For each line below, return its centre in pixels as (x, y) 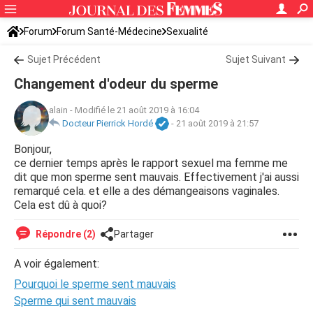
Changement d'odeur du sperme (116, 84)
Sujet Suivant (256, 59)
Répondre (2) (65, 234)
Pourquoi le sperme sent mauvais (95, 284)
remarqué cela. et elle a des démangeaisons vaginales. (147, 191)
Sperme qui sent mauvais (75, 301)
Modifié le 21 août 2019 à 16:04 (137, 110)
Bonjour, (33, 149)
